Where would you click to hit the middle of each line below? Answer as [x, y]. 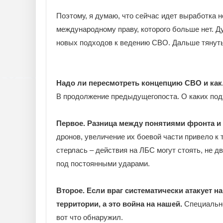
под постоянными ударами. [103, 164]
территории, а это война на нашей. [119, 204]
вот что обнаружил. [90, 217]
